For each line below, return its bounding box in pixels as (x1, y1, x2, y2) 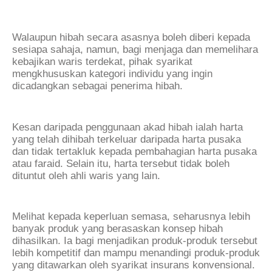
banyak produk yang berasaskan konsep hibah (12, 222, 223, 234)
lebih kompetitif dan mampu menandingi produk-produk (12, 246, 260, 259)
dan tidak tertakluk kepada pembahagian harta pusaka (12, 145, 257, 157)
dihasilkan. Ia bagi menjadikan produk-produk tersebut (12, 234, 257, 246)
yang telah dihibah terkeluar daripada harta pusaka (12, 133, 241, 145)
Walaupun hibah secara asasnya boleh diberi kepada (12, 32, 250, 44)
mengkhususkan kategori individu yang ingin (12, 68, 212, 80)
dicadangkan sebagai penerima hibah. (12, 80, 183, 92)
